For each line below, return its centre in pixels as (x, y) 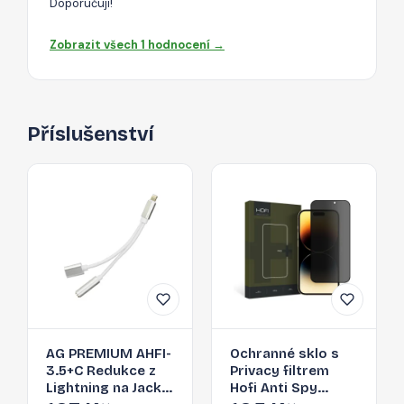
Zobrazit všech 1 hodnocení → (137, 45)
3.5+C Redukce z (101, 371)
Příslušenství (91, 135)
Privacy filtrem (280, 371)
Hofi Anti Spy (274, 388)
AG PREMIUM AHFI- (109, 354)
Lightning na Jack (104, 388)
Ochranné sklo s (285, 354)
